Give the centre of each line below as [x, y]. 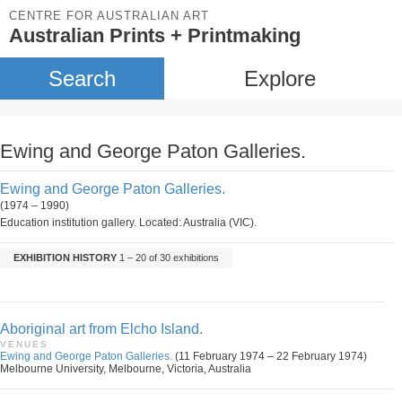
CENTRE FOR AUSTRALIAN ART [109, 16]
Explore [280, 79]
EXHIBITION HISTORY [65, 258]
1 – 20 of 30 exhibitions [168, 258]
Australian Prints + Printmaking [155, 35]
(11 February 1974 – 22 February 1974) [270, 356]
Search [82, 79]
